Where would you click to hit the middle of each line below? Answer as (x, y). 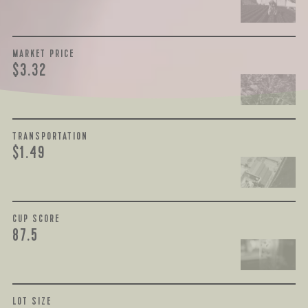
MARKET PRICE (43, 53)
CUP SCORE (36, 218)
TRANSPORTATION (50, 136)
